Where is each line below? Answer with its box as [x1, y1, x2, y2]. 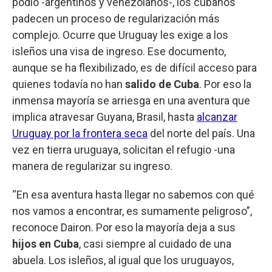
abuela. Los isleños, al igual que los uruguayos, [12, 253, 234, 267]
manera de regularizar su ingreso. [12, 159, 172, 172]
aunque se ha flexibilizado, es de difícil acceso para [12, 61, 257, 74]
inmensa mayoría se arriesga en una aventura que [12, 93, 250, 107]
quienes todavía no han [12, 77, 125, 90]
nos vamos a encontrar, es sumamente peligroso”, [12, 204, 252, 217]
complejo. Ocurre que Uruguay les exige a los [12, 28, 228, 41]
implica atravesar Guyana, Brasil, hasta [12, 110, 197, 123]
